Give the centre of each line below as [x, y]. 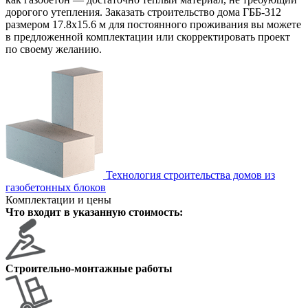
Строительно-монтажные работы [89, 268]
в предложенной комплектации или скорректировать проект [148, 36]
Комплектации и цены [58, 199]
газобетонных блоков [56, 187]
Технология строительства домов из [190, 175]
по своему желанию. [54, 49]
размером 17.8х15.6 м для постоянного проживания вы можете [153, 24]
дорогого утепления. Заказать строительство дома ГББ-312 [143, 12]
